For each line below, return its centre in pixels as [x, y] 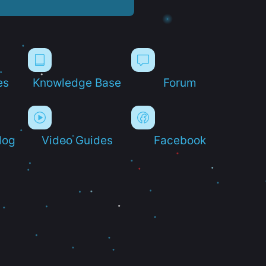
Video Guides [77, 140]
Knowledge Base [77, 82]
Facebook [180, 140]
